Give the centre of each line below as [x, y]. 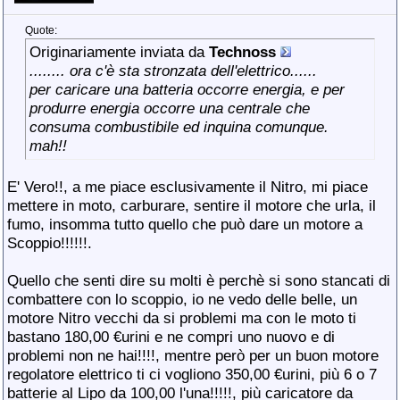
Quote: [41, 30]
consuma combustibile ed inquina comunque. [179, 127]
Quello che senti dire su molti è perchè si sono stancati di [199, 280]
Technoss [242, 52]
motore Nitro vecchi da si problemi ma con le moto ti [182, 318]
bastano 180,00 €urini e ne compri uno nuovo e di [171, 337]
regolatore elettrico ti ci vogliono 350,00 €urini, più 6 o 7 [192, 374]
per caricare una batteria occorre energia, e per [187, 89]
